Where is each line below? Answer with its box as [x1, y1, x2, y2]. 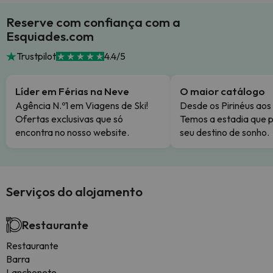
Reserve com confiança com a [6, 14, 180, 30]
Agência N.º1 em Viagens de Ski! [15, 99, 148, 112]
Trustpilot [16, 50, 56, 62]
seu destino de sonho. [180, 126, 269, 138]
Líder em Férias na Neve [15, 85, 129, 97]
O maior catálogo [180, 85, 265, 97]
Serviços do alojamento [6, 183, 143, 199]
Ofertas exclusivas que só [15, 113, 123, 125]
